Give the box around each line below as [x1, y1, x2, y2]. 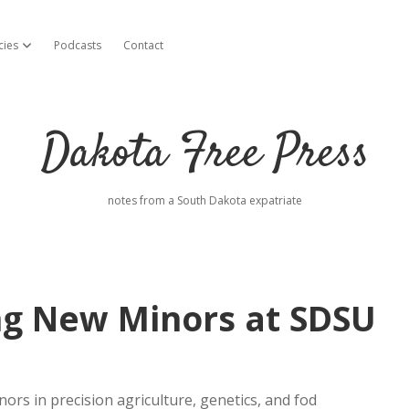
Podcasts [54, 37, 101, 53]
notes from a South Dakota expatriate [107, 193, 302, 208]
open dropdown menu [21, 38, 131, 51]
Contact [123, 37, 163, 53]
